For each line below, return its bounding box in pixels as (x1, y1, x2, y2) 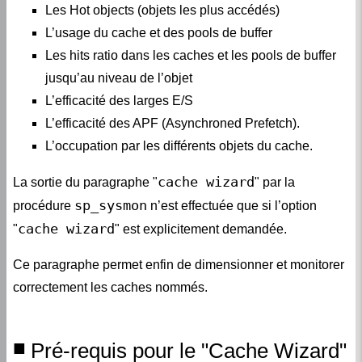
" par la (255, 175, 295, 190)
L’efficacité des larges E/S (45, 94, 193, 108)
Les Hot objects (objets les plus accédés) (45, 3, 280, 18)
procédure (13, 199, 74, 213)
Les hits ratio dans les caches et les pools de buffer (45, 48, 336, 63)
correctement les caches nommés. (13, 280, 208, 295)
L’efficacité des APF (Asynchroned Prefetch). (45, 116, 300, 131)
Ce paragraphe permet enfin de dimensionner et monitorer (13, 258, 344, 272)
